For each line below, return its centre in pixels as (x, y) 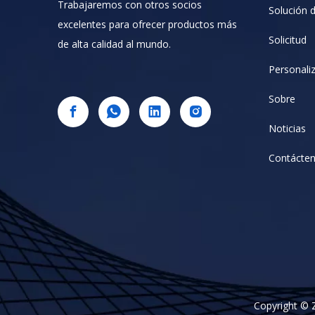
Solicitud (288, 40)
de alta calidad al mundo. (114, 44)
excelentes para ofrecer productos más (147, 24)
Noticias (287, 128)
